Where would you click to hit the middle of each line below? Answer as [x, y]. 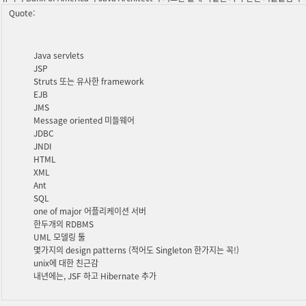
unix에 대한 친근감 [66, 262]
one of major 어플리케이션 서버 [90, 210]
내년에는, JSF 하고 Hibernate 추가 [95, 275]
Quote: [22, 12]
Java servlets [59, 55]
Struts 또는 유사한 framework [89, 81]
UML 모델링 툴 [59, 236]
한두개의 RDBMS [64, 223]
